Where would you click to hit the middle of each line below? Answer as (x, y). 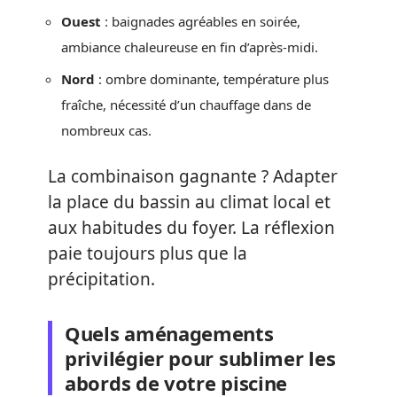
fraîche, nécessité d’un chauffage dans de (186, 105)
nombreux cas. (106, 130)
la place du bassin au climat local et (189, 202)
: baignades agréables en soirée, (201, 21)
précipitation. (101, 279)
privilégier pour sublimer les (200, 358)
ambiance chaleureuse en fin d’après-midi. (190, 47)
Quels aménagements (169, 333)
